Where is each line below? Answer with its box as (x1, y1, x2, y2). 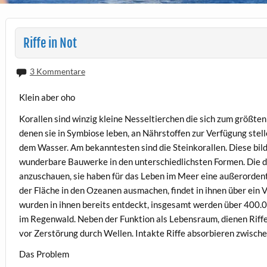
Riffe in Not (23, 35, 77, 51)
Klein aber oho (19, 92, 76, 103)
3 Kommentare (29, 66, 85, 76)
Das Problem (19, 248, 70, 259)
